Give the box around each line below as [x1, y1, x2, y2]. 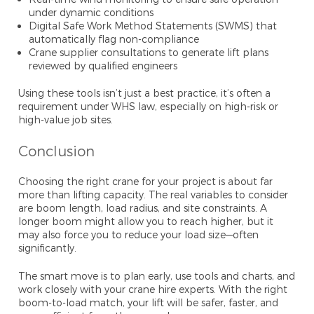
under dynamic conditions [29, 6, 154, 19]
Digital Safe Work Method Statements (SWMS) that [29, 20, 278, 32]
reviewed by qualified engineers [29, 60, 178, 72]
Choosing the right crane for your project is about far [18, 175, 273, 188]
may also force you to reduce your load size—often [18, 228, 259, 241]
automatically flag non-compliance [29, 33, 200, 46]
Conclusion [18, 142, 95, 160]
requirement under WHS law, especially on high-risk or [18, 100, 279, 113]
